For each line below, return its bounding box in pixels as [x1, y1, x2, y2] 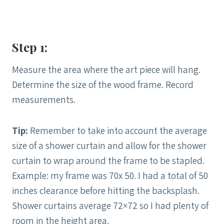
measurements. [12, 93, 75, 105]
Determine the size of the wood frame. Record [12, 78, 193, 90]
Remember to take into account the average [30, 124, 207, 136]
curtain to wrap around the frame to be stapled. [12, 154, 204, 166]
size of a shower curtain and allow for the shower [12, 139, 206, 151]
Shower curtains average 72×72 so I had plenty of [12, 199, 208, 211]
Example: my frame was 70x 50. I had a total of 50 [12, 169, 208, 181]
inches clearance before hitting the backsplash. [12, 184, 199, 196]
